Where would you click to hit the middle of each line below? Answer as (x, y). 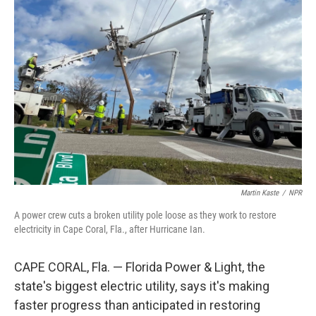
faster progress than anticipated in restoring (137, 305)
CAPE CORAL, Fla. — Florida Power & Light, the (140, 267)
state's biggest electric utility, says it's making (142, 286)
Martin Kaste (260, 193)
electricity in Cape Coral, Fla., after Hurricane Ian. (110, 229)
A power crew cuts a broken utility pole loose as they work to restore (145, 215)
